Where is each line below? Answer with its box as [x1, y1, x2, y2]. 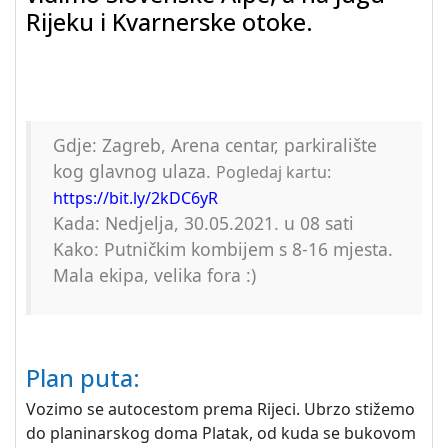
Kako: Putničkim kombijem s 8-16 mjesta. [53, 237, 393, 261]
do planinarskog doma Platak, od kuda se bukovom [26, 422, 416, 444]
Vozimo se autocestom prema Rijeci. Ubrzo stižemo [26, 398, 415, 420]
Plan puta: [26, 362, 140, 394]
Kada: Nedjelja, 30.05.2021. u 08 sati [53, 211, 354, 235]
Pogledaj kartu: [216, 161, 331, 183]
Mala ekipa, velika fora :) [53, 263, 256, 287]
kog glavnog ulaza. [53, 159, 216, 183]
